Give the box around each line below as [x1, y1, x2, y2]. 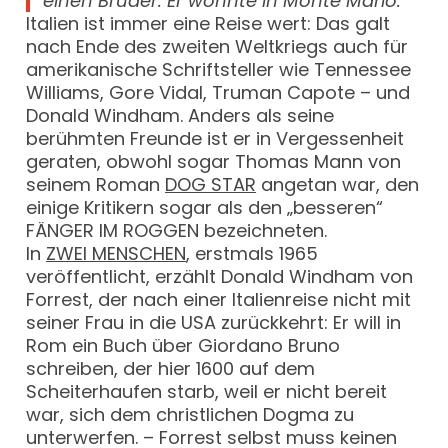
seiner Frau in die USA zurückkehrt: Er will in [26, 310, 402, 336]
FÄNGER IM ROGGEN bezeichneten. [26, 218, 328, 244]
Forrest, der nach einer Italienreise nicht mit [26, 287, 412, 313]
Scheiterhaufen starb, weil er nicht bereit [26, 379, 388, 405]
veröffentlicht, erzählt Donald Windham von [26, 264, 414, 290]
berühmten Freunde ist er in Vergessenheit [26, 126, 405, 152]
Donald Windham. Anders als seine [26, 103, 335, 129]
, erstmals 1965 [186, 241, 319, 267]
